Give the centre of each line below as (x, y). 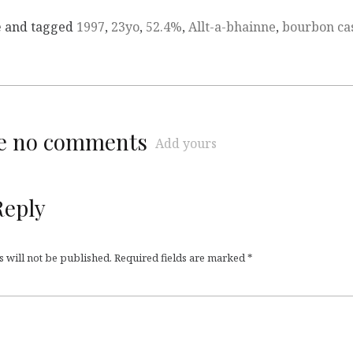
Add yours (186, 143)
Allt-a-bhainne (232, 26)
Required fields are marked (181, 258)
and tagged (39, 26)
